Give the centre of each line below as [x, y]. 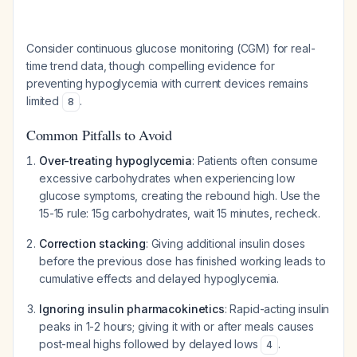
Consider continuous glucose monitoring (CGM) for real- [171, 48]
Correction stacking [92, 243]
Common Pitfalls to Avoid [99, 135]
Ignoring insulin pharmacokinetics [132, 309]
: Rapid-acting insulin [277, 309]
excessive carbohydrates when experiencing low [167, 178]
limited [44, 101]
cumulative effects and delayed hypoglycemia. [159, 279]
